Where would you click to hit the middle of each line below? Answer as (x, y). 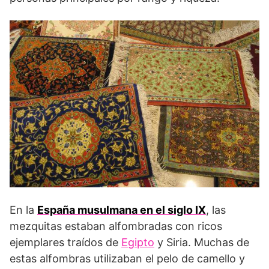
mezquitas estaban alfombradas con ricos (116, 226)
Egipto (138, 242)
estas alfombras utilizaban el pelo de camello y (127, 258)
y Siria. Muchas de (202, 242)
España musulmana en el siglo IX (122, 210)
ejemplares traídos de (65, 242)
